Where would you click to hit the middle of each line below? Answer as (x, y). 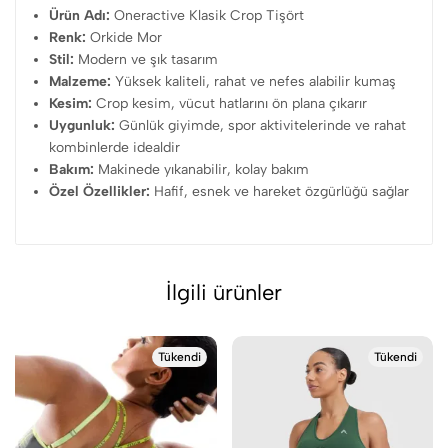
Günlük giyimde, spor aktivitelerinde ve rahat (261, 125)
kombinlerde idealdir (115, 147)
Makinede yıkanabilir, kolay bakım (202, 169)
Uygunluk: (82, 125)
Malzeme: (80, 81)
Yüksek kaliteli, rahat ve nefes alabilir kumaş (254, 81)
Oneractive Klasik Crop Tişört (207, 15)
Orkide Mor (124, 37)
